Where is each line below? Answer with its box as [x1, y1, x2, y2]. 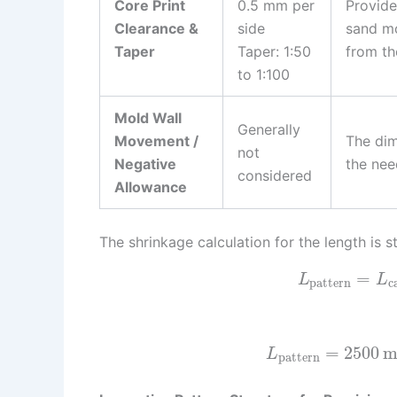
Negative [114, 155, 176, 174]
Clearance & [114, 19, 198, 38]
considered [237, 167, 312, 185]
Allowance [114, 178, 187, 197]
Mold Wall [114, 109, 182, 128]
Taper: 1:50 [237, 43, 311, 61]
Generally [237, 121, 300, 139]
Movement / [114, 132, 198, 151]
